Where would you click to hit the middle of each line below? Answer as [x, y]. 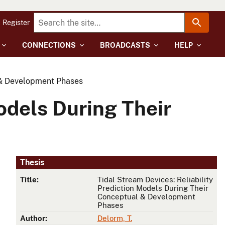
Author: [34, 218]
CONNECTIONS [49, 45]
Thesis [32, 163]
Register [16, 23]
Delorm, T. [115, 218]
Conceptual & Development [146, 197]
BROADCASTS [125, 45]
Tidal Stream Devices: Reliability [155, 180]
